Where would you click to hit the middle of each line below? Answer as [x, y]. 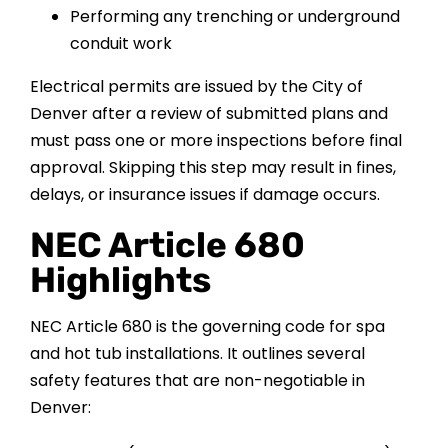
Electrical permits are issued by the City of [196, 87]
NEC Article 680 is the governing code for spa [207, 327]
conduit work [120, 44]
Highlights [120, 280]
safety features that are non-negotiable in [197, 381]
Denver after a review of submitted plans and [208, 114]
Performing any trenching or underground [234, 17]
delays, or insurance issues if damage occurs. [204, 195]
